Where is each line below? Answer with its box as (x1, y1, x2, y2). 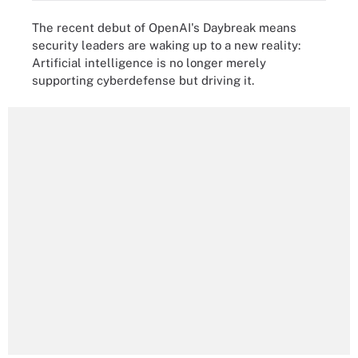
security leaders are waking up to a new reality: (32, 38, 300, 52)
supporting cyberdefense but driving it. (32, 73, 254, 87)
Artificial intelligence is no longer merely (32, 55, 266, 70)
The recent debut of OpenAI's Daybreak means (32, 20, 296, 34)
